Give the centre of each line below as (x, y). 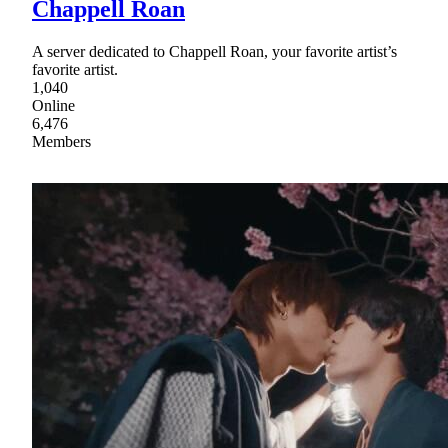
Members (61, 141)
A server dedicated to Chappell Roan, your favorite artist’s (214, 51)
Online (53, 105)
